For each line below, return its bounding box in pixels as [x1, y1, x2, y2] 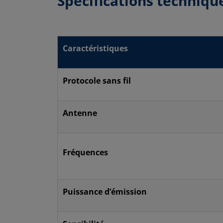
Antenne [63, 107, 97, 118]
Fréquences [63, 146, 108, 158]
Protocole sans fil [63, 75, 131, 86]
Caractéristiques [63, 42, 128, 54]
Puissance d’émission [63, 186, 147, 197]
